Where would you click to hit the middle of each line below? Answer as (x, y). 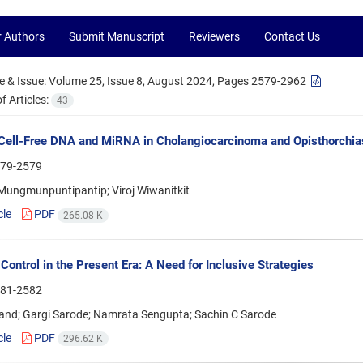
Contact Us (292, 36)
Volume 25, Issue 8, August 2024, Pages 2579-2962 (177, 81)
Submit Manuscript (117, 36)
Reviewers (214, 36)
